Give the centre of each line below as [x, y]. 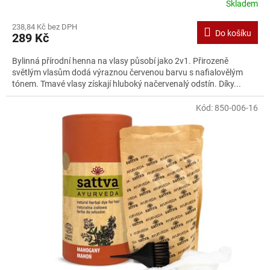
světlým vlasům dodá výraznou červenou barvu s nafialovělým [127, 73]
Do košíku [233, 33]
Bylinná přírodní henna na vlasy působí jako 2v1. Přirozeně [120, 61]
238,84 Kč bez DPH [45, 27]
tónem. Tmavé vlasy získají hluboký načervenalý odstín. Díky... [127, 84]
